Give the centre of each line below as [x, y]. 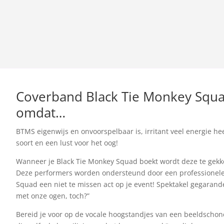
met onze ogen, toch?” [56, 196]
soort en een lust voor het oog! [67, 143]
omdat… [41, 112]
